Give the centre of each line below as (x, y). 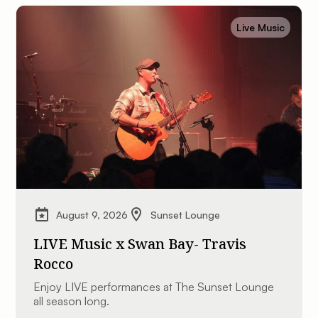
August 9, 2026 (92, 214)
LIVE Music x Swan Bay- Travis (140, 244)
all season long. (72, 301)
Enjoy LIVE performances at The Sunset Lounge (154, 287)
